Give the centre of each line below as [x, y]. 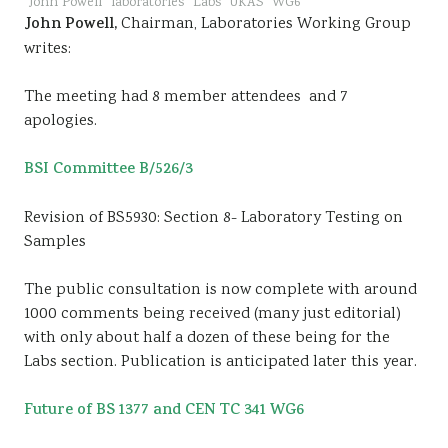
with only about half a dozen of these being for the [207, 338]
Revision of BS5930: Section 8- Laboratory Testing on [213, 218]
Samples [55, 242]
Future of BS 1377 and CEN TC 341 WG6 [164, 411]
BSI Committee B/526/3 [108, 170]
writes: [47, 49]
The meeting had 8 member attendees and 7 [186, 97]
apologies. [60, 121]
